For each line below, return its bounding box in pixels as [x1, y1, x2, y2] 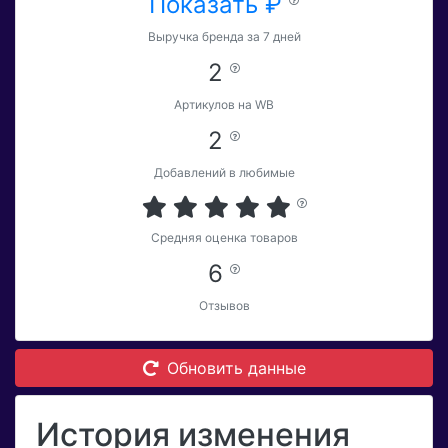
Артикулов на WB [174, 97, 274, 113]
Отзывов [198, 298, 250, 314]
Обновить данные [166, 358, 306, 379]
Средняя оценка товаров [150, 230, 298, 246]
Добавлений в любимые [153, 165, 295, 181]
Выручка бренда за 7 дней [147, 29, 301, 45]
